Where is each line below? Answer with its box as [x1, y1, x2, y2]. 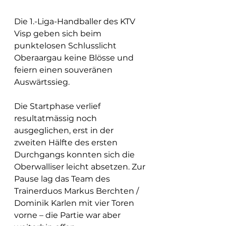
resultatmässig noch [14, 113, 99, 123]
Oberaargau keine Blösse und [14, 52, 136, 63]
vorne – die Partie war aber [14, 210, 123, 220]
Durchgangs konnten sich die [14, 149, 137, 159]
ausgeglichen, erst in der [14, 125, 116, 135]
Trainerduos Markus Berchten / [14, 186, 141, 196]
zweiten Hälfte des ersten [14, 137, 120, 147]
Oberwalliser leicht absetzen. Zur [14, 161, 147, 172]
